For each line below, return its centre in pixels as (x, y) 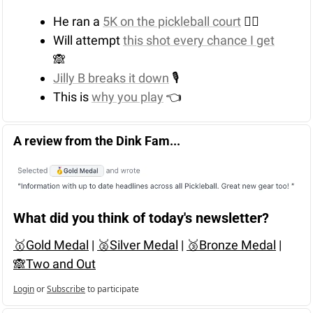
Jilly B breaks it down (111, 78)
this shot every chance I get (199, 41)
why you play (128, 97)
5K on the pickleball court (172, 22)
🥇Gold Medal (51, 245)
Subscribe (66, 289)
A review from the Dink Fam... (97, 141)
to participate (113, 289)
